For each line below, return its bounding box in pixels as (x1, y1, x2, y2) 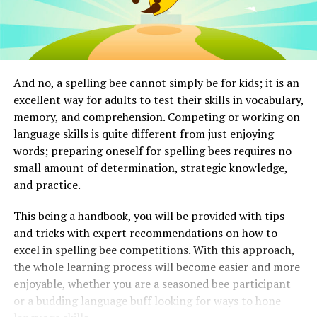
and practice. (13, 176, 81, 192)
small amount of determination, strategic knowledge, (13, 159, 287, 175)
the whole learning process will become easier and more (13, 258, 300, 275)
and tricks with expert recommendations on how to (13, 224, 277, 241)
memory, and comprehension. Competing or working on (13, 108, 300, 125)
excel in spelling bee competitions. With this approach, (13, 241, 294, 258)
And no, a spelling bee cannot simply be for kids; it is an (13, 74, 299, 91)
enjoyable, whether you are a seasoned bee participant (13, 275, 291, 292)
